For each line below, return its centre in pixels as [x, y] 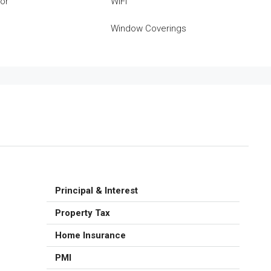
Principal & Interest [96, 191]
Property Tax [83, 213]
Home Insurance [90, 235]
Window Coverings [149, 28]
